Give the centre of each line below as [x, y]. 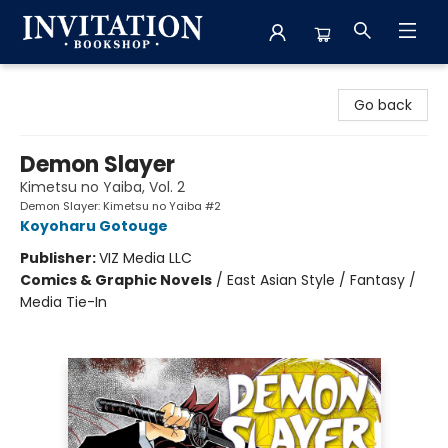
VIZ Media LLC [145, 258]
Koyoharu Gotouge [94, 226]
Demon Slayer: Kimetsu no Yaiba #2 [120, 206]
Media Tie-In [63, 302]
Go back [383, 105]
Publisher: [59, 258]
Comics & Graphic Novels [116, 280]
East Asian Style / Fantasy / [321, 280]
